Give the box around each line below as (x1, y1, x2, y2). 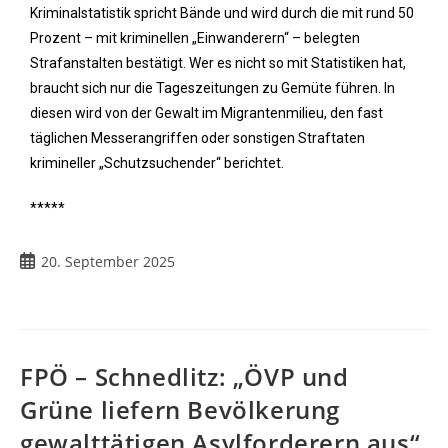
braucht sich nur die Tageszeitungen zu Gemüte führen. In (30, 80, 395, 96)
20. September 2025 (41, 252, 175, 271)
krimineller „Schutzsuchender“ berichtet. (30, 155, 284, 171)
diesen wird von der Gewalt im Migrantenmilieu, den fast (30, 105, 383, 121)
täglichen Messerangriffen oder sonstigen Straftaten (30, 130, 365, 146)
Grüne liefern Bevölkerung (20, 393, 341, 426)
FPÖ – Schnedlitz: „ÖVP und (20, 360, 349, 393)
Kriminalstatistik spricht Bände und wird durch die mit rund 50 (30, 5, 414, 21)
